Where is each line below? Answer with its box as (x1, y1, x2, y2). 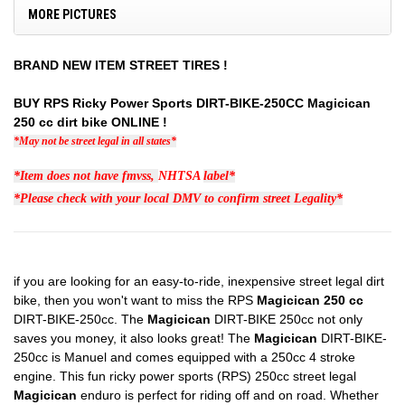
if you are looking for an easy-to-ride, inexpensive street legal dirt (14, 274, 384, 289)
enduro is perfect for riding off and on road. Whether (80, 388, 379, 403)
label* (203, 169, 235, 184)
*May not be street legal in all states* (14, 135, 176, 148)
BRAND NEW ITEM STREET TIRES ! (14, 58, 228, 73)
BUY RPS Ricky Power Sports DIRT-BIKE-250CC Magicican (14, 96, 371, 111)
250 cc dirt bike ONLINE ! (14, 115, 167, 130)
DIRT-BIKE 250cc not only (214, 312, 363, 327)
